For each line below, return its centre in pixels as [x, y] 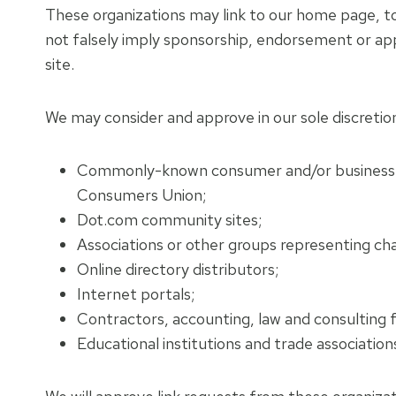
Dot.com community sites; [169, 220]
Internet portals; [136, 294]
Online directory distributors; [178, 269]
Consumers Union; [141, 195]
